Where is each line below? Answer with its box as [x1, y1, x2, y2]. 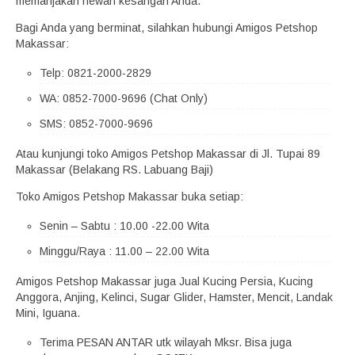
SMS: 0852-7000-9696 [40, 117, 153, 130]
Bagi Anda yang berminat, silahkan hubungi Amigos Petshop [16, 21, 318, 34]
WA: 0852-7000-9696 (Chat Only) [40, 92, 208, 105]
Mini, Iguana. [16, 307, 80, 319]
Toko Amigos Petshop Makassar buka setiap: [16, 190, 243, 203]
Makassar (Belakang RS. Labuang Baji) [16, 163, 213, 176]
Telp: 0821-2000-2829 [40, 67, 151, 79]
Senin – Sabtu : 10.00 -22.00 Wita [40, 219, 209, 232]
